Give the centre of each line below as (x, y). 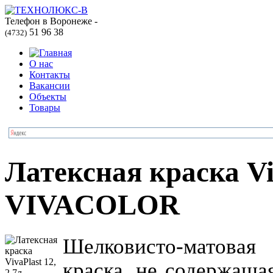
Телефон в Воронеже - (51, 21)
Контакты (50, 75)
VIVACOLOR (92, 205)
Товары (45, 108)
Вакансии (50, 86)
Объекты (48, 97)
